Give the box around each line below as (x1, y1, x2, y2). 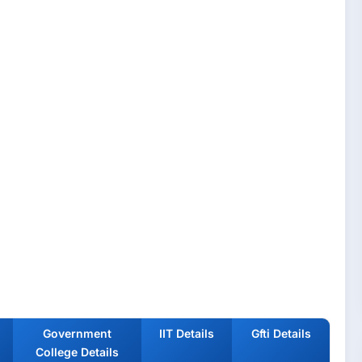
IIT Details (159, 326, 214, 340)
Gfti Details (250, 326, 311, 340)
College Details (36, 344, 119, 359)
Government (43, 326, 112, 340)
